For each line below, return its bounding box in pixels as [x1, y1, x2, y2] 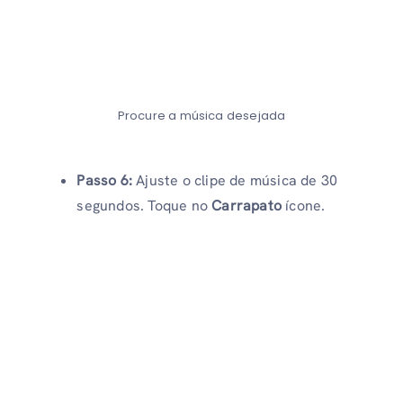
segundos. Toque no [76, 195, 212, 215]
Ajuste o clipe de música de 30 [136, 170, 338, 190]
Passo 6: [76, 170, 137, 190]
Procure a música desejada [117, 107, 286, 125]
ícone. [282, 195, 326, 215]
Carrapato [211, 195, 282, 215]
